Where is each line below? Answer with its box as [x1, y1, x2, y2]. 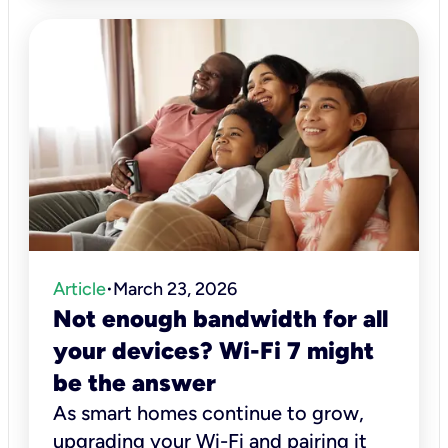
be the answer [53, 368, 216, 397]
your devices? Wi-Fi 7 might [53, 336, 374, 365]
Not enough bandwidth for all [53, 304, 388, 333]
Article [53, 278, 106, 300]
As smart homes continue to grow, [53, 401, 364, 425]
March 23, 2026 [113, 278, 237, 300]
